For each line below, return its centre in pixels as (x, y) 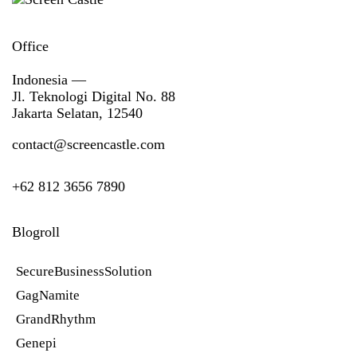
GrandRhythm (56, 319)
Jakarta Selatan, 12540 (77, 113)
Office (30, 46)
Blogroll (36, 231)
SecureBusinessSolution (84, 271)
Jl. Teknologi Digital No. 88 (94, 96)
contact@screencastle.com (88, 144)
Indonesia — (49, 79)
